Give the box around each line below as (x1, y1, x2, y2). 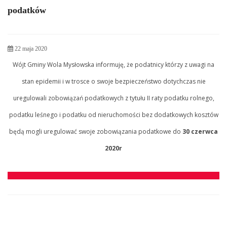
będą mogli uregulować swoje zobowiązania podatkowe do (9, 127, 182, 136)
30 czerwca (182, 127, 218, 136)
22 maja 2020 (13, 45, 47, 52)
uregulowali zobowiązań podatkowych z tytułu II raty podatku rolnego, (13, 93, 214, 102)
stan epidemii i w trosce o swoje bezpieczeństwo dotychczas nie (21, 77, 206, 86)
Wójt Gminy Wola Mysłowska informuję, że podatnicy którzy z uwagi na (13, 60, 214, 69)
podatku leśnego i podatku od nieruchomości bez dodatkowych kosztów (9, 110, 218, 119)
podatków (8, 5, 46, 15)
